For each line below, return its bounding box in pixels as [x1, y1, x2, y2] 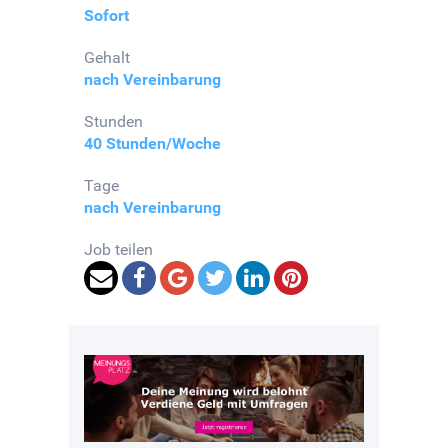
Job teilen [84, 240, 153, 260]
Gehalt [84, 48, 130, 68]
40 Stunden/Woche [84, 134, 221, 154]
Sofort [84, 6, 129, 26]
